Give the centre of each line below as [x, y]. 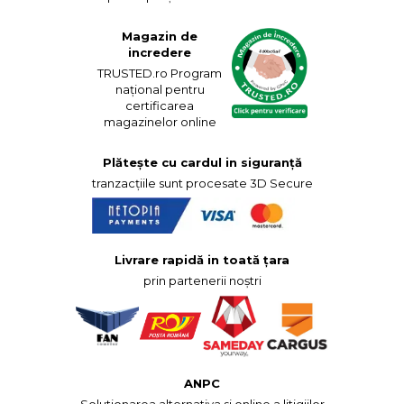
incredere [160, 52]
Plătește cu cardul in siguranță [202, 162]
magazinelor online [160, 122]
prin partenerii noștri [202, 280]
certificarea [160, 106]
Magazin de [160, 36]
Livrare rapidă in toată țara [202, 259]
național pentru [160, 89]
